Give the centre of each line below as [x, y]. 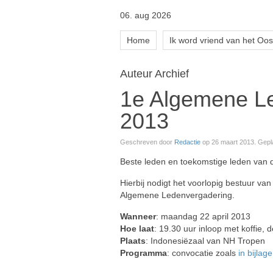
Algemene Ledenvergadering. [177, 195]
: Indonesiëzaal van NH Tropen [205, 241]
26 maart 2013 [233, 142]
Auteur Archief [154, 74]
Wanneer [138, 216]
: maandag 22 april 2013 [203, 216]
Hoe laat [137, 229]
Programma [144, 253]
